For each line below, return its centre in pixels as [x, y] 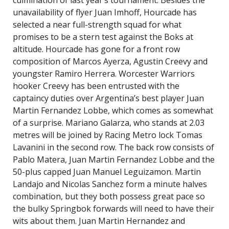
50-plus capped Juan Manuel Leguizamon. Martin [107, 172]
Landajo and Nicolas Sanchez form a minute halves [110, 184]
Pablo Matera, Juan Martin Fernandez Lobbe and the [114, 159]
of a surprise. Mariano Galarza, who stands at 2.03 [109, 123]
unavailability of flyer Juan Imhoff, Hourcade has [105, 12]
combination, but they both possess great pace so [109, 196]
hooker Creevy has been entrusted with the [96, 86]
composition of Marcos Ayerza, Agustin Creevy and [110, 61]
